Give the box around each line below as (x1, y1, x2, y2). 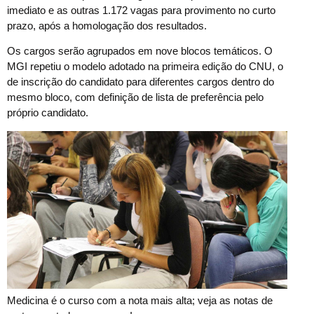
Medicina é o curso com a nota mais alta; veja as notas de (7, 294, 273, 306)
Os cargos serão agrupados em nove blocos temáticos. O (7, 45, 273, 57)
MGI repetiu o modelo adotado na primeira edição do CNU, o (7, 60, 283, 73)
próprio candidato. (7, 107, 88, 119)
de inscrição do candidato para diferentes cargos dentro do (7, 76, 274, 88)
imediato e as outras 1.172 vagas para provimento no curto (7, 4, 275, 16)
